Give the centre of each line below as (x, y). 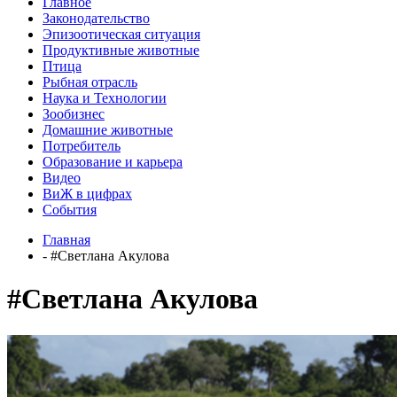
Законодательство (96, 18)
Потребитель (82, 145)
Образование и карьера (113, 161)
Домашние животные (108, 129)
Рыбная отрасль (90, 82)
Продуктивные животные (121, 50)
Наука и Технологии (105, 97)
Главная (66, 239)
